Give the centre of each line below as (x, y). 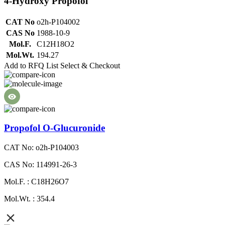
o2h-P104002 (58, 22)
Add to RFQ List (31, 65)
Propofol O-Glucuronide (54, 128)
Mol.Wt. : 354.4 (29, 198)
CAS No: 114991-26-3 (40, 164)
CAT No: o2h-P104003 (41, 147)
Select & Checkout (90, 65)
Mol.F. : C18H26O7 (36, 181)
